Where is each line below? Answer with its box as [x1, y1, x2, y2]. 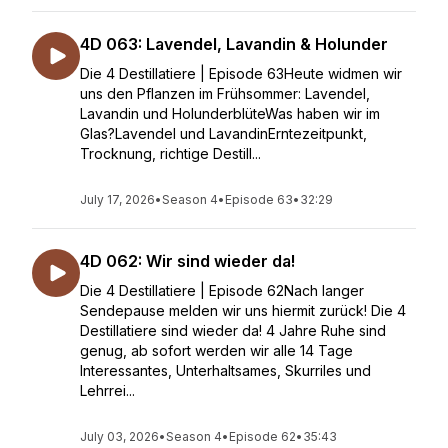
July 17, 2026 [80, 192, 155, 207]
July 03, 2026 [80, 429, 159, 444]
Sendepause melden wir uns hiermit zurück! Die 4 [80, 302, 406, 319]
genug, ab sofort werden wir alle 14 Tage [80, 342, 353, 359]
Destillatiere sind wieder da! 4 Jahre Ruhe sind [80, 322, 386, 339]
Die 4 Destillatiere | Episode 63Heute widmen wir [80, 65, 402, 82]
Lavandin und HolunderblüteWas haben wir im [80, 105, 380, 122]
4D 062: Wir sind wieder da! [80, 251, 295, 271]
